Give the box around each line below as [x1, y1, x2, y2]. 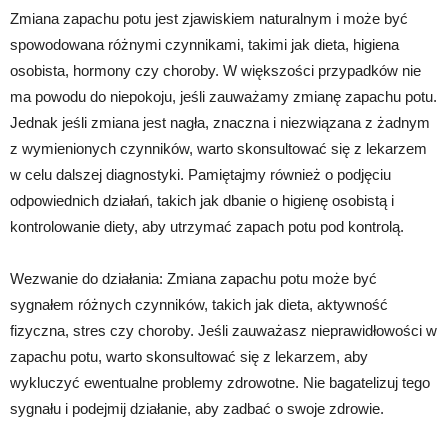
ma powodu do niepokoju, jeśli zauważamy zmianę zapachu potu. [10, 88, 437, 106]
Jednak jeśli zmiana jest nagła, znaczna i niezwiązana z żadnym [10, 114, 430, 132]
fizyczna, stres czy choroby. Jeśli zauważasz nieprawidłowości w [10, 322, 437, 340]
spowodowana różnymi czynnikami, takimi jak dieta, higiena [10, 36, 399, 54]
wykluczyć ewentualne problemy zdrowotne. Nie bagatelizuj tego [10, 374, 430, 392]
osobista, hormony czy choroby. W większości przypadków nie [10, 62, 421, 80]
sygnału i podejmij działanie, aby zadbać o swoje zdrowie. [10, 400, 384, 418]
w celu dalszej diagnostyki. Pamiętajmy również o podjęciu [10, 166, 391, 184]
